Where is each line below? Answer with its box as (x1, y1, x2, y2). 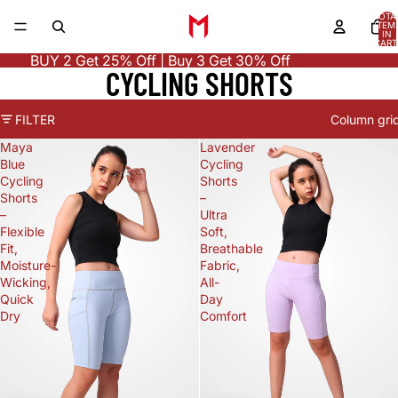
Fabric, (199, 258, 240, 273)
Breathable (199, 241, 263, 256)
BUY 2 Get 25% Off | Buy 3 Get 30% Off (29, 52, 291, 69)
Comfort (199, 308, 247, 323)
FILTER (15, 111, 55, 127)
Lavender (199, 139, 255, 155)
